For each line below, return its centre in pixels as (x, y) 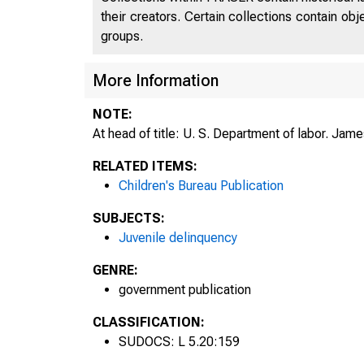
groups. (122, 36)
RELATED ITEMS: (145, 166)
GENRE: (115, 270)
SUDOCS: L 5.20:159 (179, 341)
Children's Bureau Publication (201, 185)
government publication (185, 289)
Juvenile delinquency (178, 237)
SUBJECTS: (129, 218)
